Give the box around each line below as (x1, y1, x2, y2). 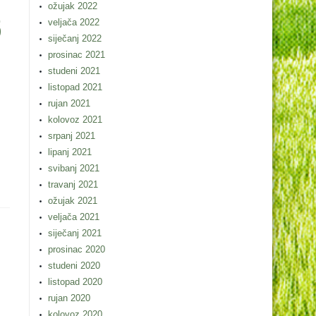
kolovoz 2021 (48, 114, 102, 125)
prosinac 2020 (48, 244, 105, 255)
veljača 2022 (48, 17, 99, 28)
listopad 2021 (48, 82, 102, 92)
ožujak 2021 (48, 195, 97, 206)
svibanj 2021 (48, 163, 99, 174)
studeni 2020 (48, 260, 100, 271)
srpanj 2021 (48, 130, 95, 141)
